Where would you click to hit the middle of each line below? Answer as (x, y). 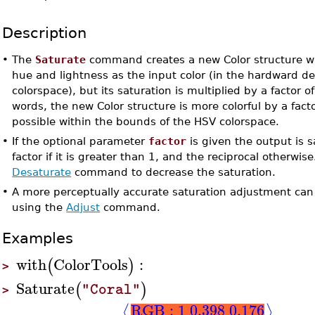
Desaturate (42, 172)
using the (39, 207)
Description (45, 33)
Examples (38, 238)
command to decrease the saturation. (174, 172)
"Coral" (111, 289)
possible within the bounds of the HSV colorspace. (146, 121)
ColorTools (91, 264)
